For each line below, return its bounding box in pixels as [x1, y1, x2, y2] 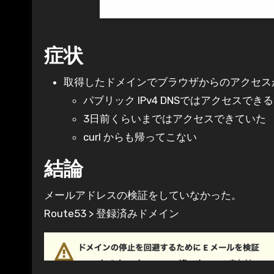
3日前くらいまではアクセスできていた [83, 113, 266, 125]
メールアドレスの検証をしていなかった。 [54, 189, 242, 202]
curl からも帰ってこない [83, 131, 197, 144]
